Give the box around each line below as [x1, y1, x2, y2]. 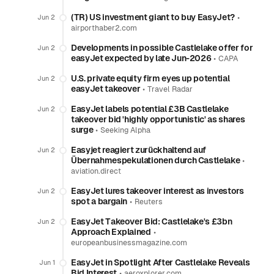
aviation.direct [71, 167, 121, 176]
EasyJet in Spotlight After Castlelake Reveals [71, 257, 250, 267]
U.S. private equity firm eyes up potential [71, 73, 230, 83]
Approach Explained [71, 227, 151, 237]
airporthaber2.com [71, 24, 137, 32]
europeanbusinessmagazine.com [71, 239, 187, 247]
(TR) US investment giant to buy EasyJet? [71, 12, 235, 22]
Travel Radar [147, 85, 193, 94]
